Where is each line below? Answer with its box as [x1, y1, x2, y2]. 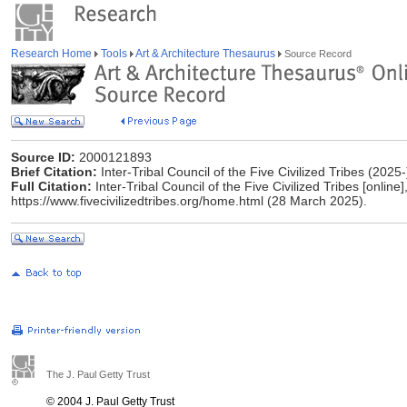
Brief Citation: [11, 164, 97, 179]
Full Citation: [11, 179, 92, 194]
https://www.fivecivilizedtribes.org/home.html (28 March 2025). [11, 194, 367, 208]
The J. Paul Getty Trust [46, 369, 150, 380]
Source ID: [11, 150, 75, 164]
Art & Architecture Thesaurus [134, 47, 278, 60]
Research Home [11, 47, 94, 60]
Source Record [282, 48, 352, 59]
